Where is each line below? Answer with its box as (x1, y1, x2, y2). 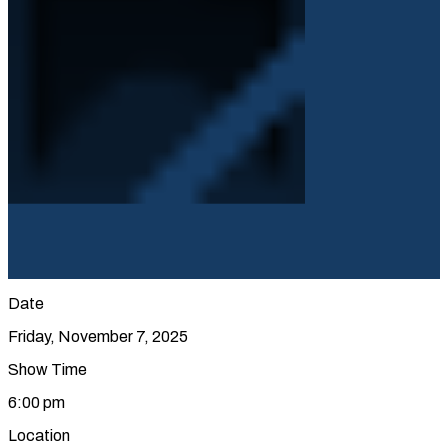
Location (8, 426, 70, 444)
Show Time (8, 360, 87, 378)
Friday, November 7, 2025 (8, 327, 188, 345)
